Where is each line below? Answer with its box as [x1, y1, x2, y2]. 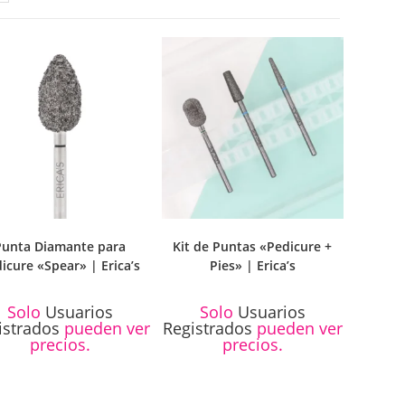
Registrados [162, 317, 252, 340]
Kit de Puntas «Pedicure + [173, 238, 333, 256]
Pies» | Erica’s [209, 257, 296, 275]
